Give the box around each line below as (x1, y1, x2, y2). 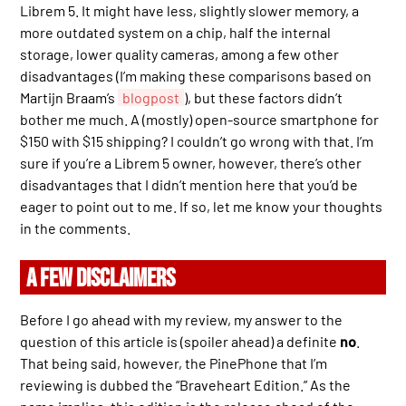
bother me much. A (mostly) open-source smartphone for (20, 110, 380, 128)
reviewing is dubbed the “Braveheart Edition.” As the (20, 376, 352, 394)
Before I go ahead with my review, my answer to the (20, 311, 343, 329)
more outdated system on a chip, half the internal (20, 23, 332, 41)
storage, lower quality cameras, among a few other (20, 44, 340, 63)
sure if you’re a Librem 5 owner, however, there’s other (20, 153, 362, 171)
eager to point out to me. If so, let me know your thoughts (20, 197, 383, 215)
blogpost (122, 88, 180, 106)
